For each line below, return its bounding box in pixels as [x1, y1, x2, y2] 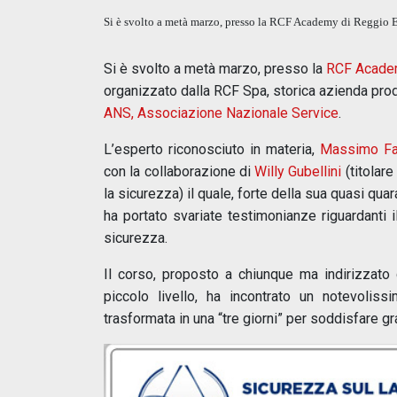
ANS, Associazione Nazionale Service [104, 105, 339, 121]
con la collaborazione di [104, 163, 255, 180]
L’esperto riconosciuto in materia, [104, 141, 320, 158]
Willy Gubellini [254, 163, 342, 180]
